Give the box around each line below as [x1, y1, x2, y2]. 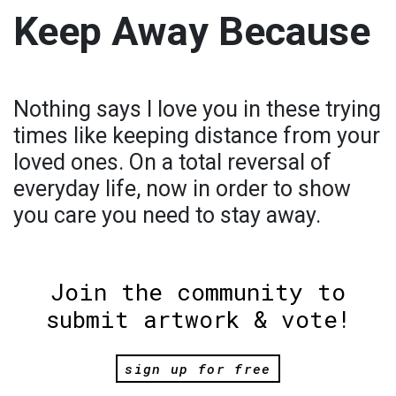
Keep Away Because [13, 7, 370, 55]
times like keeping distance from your [13, 122, 380, 148]
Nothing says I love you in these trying [13, 95, 381, 122]
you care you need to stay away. [13, 202, 321, 228]
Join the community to [50, 276, 346, 307]
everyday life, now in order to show [13, 175, 351, 202]
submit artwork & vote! [45, 303, 351, 334]
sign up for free [125, 360, 271, 378]
